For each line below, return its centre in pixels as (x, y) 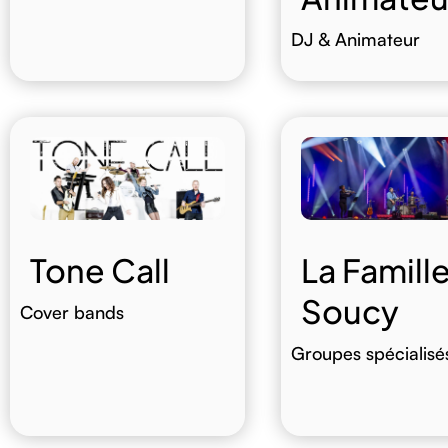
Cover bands (71, 312)
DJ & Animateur (355, 38)
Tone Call (99, 270)
